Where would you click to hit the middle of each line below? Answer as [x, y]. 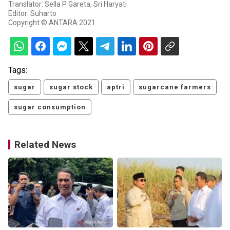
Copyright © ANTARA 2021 [52, 23]
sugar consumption [50, 107]
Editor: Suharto [32, 14]
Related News [45, 145]
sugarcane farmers [175, 87]
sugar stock [71, 87]
